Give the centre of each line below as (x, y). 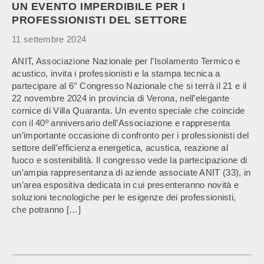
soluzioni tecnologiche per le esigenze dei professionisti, (124, 197)
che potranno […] (46, 209)
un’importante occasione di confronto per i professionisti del (131, 135)
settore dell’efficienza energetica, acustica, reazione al (120, 148)
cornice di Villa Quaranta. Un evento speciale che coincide (128, 110)
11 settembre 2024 (49, 39)
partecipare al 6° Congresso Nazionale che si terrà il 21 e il (129, 86)
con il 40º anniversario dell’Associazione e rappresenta (121, 123)
